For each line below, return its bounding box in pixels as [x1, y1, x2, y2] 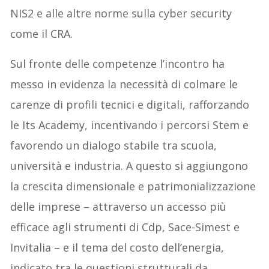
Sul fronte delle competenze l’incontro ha [10, 56, 225, 71]
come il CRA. [10, 26, 73, 41]
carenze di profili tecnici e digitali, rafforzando [10, 97, 250, 112]
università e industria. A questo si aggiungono [10, 159, 249, 174]
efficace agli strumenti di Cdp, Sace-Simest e [10, 220, 240, 235]
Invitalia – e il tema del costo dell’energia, [10, 240, 225, 255]
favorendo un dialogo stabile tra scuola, [10, 138, 217, 153]
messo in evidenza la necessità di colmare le [10, 77, 238, 92]
